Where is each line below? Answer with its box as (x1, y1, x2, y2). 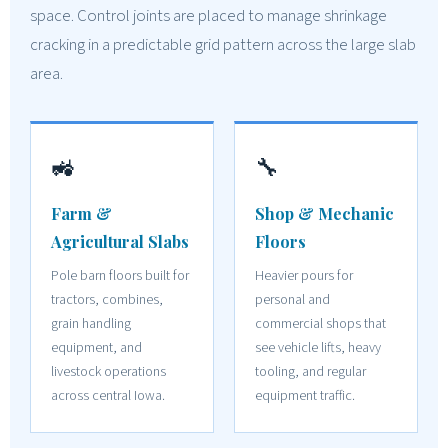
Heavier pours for (255, 265, 353, 286)
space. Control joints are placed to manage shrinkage (30, 3, 387, 28)
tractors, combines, (51, 289, 163, 310)
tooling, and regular (255, 361, 366, 382)
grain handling (51, 313, 131, 334)
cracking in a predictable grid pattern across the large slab (30, 32, 416, 57)
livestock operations (51, 361, 166, 382)
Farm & (51, 202, 112, 224)
